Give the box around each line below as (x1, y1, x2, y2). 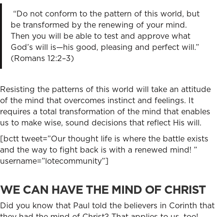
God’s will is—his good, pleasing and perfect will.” (10, 42, 199, 52)
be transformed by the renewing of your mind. (10, 19, 187, 30)
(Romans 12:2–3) (10, 53, 74, 63)
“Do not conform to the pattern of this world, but (13, 8, 200, 19)
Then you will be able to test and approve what (10, 31, 190, 41)
